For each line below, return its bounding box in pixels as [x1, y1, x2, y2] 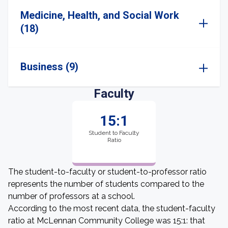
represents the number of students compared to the [8, 179, 204, 189]
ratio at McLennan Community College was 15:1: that [8, 216, 205, 225]
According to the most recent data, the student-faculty [8, 204, 215, 213]
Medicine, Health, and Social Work [20, 9, 179, 21]
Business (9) [20, 61, 78, 73]
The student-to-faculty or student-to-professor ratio [8, 167, 207, 177]
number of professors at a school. [8, 191, 135, 201]
